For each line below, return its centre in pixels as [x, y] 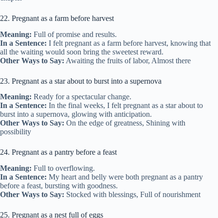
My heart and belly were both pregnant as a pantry [125, 177]
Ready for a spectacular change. [82, 97]
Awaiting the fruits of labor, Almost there [127, 60]
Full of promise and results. [74, 34]
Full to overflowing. [63, 168]
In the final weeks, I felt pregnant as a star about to [125, 106]
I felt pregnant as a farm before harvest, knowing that [129, 43]
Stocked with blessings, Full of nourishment [132, 195]
